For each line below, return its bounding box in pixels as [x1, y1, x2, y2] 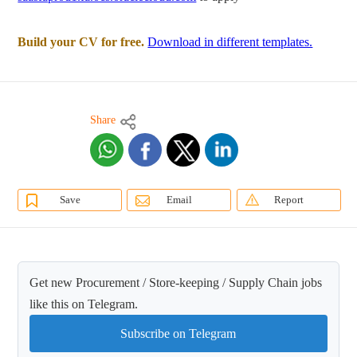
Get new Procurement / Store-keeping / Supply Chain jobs [29, 276, 323, 290]
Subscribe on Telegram [120, 327, 237, 341]
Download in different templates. [147, 35, 313, 49]
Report [273, 194, 304, 206]
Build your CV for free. [18, 35, 145, 49]
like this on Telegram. [29, 297, 139, 312]
